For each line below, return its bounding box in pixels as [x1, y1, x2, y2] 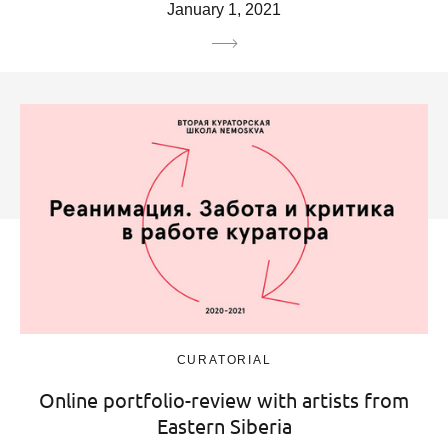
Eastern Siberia [156, 412, 292, 438]
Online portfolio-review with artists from [39, 386, 409, 412]
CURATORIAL [176, 352, 272, 367]
